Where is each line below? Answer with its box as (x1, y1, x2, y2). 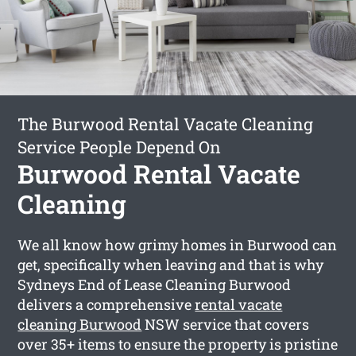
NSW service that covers (141, 314, 310, 334)
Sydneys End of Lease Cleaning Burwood (17, 274, 292, 294)
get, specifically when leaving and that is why (17, 254, 324, 274)
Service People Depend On (17, 135, 222, 158)
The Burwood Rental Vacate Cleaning (17, 112, 314, 135)
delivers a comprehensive (17, 294, 195, 314)
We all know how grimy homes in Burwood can (17, 234, 338, 254)
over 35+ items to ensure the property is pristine (17, 334, 339, 354)
